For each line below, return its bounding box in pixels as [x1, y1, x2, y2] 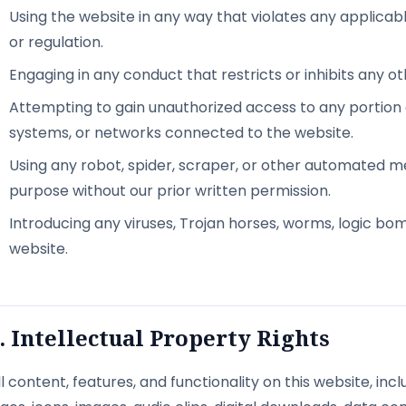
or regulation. [9, 32, 103, 53]
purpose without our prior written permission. [9, 180, 331, 201]
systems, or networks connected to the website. [9, 122, 353, 143]
